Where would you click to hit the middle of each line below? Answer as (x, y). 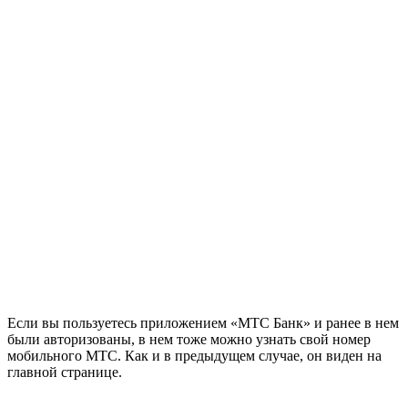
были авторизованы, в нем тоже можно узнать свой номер (189, 340)
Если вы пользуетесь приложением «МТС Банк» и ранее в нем (203, 323)
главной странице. (65, 372)
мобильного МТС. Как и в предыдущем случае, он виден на (194, 356)
